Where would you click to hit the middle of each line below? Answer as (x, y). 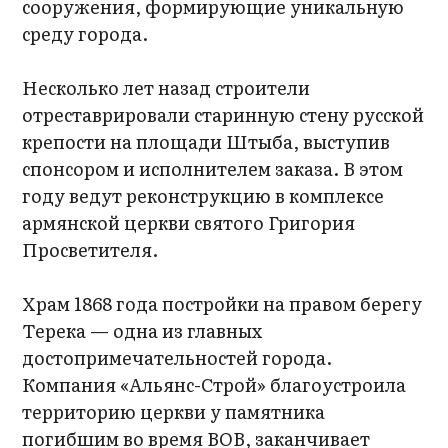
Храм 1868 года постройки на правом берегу (222, 303)
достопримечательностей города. (177, 357)
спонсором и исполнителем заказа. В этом (213, 168)
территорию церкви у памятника (174, 411)
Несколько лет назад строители (166, 87)
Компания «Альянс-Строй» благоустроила (214, 384)
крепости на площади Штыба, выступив (206, 141)
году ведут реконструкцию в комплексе (203, 195)
